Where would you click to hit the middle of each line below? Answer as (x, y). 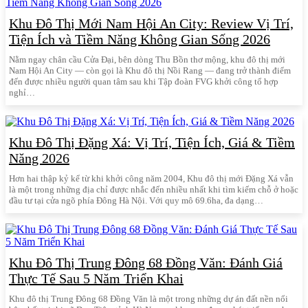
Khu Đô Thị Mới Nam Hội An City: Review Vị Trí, (151, 24)
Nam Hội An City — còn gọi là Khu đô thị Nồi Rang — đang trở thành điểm (150, 71)
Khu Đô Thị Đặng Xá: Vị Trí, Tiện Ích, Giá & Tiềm (152, 143)
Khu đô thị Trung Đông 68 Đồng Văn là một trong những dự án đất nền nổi (148, 299)
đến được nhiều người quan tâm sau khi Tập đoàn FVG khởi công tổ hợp (144, 82)
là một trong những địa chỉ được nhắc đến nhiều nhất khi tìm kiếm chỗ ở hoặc (154, 190)
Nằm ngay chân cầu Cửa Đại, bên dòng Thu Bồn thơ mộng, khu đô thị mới (147, 60)
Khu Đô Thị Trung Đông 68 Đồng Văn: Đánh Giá (146, 263)
